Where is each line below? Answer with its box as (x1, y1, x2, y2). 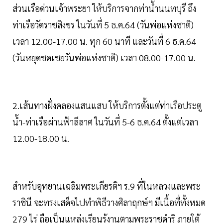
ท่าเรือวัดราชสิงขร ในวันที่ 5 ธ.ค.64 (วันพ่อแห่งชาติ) (12, 18, 194, 30)
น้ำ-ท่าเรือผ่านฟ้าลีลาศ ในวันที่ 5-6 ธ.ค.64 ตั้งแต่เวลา (12, 115, 198, 127)
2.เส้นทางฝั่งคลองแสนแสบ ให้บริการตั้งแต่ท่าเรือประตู (12, 99, 202, 111)
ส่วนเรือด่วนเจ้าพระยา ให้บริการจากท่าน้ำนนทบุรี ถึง (12, 2, 196, 14)
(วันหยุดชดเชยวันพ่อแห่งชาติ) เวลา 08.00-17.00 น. (12, 51, 196, 63)
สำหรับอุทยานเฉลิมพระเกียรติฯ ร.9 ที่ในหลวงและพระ (12, 180, 201, 192)
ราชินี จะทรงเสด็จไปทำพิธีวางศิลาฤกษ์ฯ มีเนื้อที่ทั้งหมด (12, 196, 206, 208)
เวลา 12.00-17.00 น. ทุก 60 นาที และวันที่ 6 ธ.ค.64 (12, 35, 196, 47)
